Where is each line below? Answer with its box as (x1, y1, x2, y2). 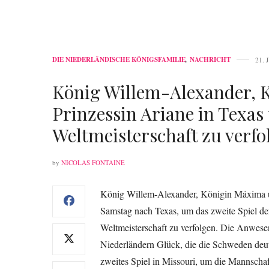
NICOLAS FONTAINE (61, 157, 125, 167)
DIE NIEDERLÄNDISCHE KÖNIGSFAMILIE (52, 54, 186, 64)
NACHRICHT (190, 54, 231, 64)
